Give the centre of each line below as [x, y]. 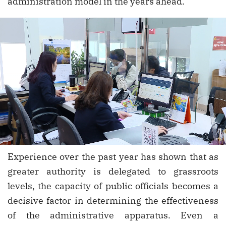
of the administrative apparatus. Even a [113, 215]
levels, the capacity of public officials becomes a [113, 186]
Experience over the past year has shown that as [113, 157]
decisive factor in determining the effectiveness [113, 201]
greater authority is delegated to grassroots [113, 172]
